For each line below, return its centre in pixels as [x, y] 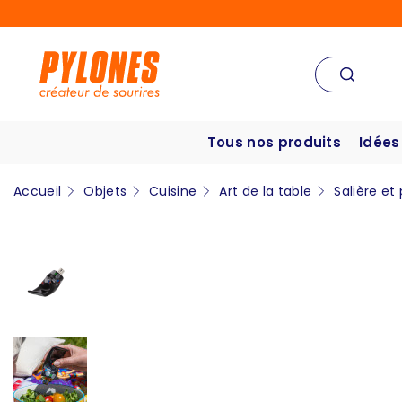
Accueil [38, 192]
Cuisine [173, 192]
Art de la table [266, 192]
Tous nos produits [274, 143]
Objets [105, 192]
